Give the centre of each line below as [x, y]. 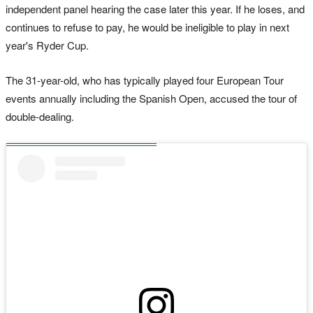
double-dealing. [40, 117]
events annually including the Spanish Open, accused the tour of [151, 99]
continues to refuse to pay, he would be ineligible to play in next [147, 27]
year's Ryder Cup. [47, 45]
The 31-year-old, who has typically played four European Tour [145, 80]
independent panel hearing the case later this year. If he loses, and [155, 9]
